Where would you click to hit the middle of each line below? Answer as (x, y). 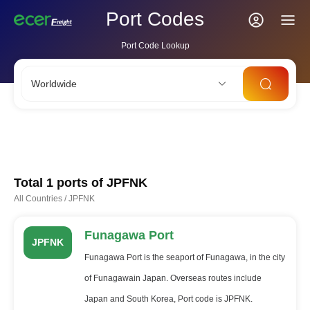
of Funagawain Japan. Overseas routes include (173, 278)
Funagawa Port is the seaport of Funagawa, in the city (184, 257)
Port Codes (155, 19)
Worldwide (54, 84)
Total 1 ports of (58, 183)
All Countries (38, 199)
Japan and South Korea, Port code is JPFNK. (168, 299)
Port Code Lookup (155, 46)
